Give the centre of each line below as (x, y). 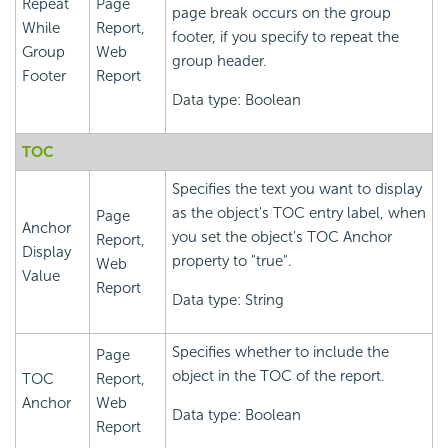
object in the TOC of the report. (278, 375)
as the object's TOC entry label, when (299, 212)
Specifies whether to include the (280, 351)
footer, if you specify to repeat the (285, 36)
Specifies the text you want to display (297, 188)
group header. (219, 60)
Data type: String (228, 299)
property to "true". (232, 260)
